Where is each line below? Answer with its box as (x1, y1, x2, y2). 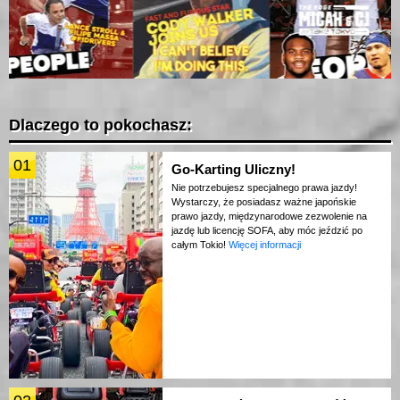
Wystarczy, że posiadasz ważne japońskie (171, 196, 356, 208)
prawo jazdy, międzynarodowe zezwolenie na (171, 211, 367, 222)
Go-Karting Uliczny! (171, 162, 296, 178)
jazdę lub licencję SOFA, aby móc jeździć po (171, 225, 362, 237)
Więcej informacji (229, 239, 301, 251)
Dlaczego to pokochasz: (9, 116, 192, 135)
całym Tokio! (171, 239, 229, 251)
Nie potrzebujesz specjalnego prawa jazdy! (171, 182, 357, 194)
